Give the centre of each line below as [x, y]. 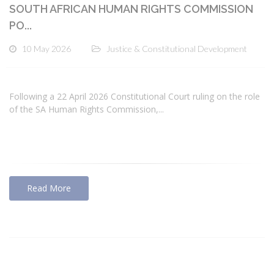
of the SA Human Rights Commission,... [87, 109]
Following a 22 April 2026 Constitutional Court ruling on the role [135, 97]
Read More [49, 188]
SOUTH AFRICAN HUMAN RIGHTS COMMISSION [131, 9]
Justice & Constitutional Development [177, 48]
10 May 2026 [46, 48]
